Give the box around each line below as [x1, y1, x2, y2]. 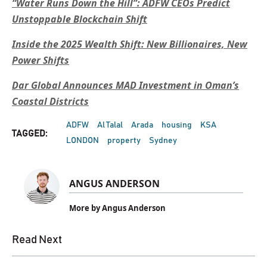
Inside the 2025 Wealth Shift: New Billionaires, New [12, 37, 247, 51]
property [107, 136, 141, 145]
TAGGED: [12, 129, 47, 138]
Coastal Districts [12, 94, 89, 108]
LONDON [66, 136, 99, 145]
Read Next [12, 234, 62, 246]
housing [162, 120, 192, 129]
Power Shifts [12, 53, 69, 67]
